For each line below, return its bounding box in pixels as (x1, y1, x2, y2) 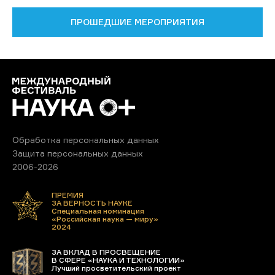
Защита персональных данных (12, 148, 143, 158)
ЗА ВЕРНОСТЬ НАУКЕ (52, 198, 133, 207)
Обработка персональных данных (12, 134, 159, 145)
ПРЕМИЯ (52, 190, 83, 199)
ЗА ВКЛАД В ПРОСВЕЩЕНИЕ (52, 247, 161, 257)
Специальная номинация (52, 206, 144, 215)
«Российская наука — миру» (52, 214, 158, 223)
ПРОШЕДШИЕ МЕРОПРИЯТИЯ (71, 16, 204, 27)
